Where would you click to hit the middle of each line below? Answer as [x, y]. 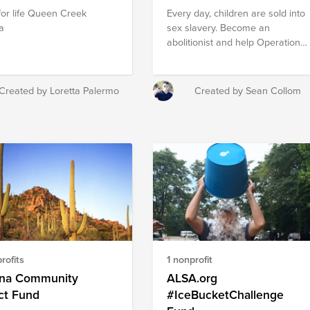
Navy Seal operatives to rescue [235, 71]
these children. [199, 85]
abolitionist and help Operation [234, 42]
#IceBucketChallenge [226, 294]
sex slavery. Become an [219, 27]
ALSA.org [192, 277]
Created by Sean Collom [248, 90]
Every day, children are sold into [236, 12]
